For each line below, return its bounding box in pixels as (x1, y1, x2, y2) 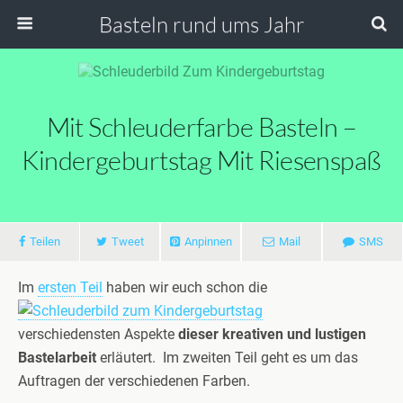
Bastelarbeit (18, 349, 96, 366)
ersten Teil (38, 279, 103, 296)
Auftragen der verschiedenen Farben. (18, 372, 250, 390)
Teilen (30, 235, 60, 248)
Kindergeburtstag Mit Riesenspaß (22, 144, 381, 176)
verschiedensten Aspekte (18, 326, 178, 343)
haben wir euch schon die (103, 279, 274, 296)
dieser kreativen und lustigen (178, 326, 366, 343)
